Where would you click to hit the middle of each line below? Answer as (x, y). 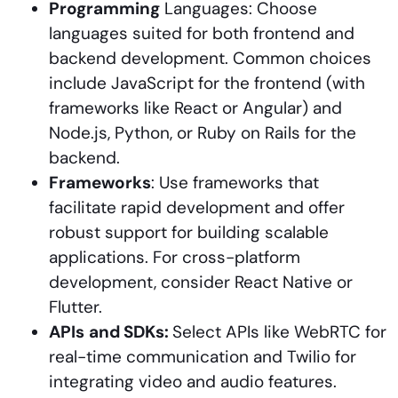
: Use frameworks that (235, 182)
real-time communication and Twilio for (203, 356)
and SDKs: (131, 331)
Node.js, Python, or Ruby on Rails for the (203, 132)
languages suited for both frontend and (202, 33)
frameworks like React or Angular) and (195, 107)
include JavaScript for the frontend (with (207, 83)
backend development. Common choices (210, 58)
